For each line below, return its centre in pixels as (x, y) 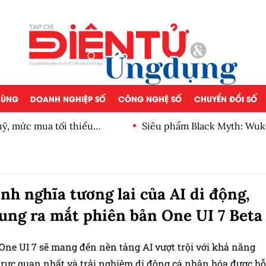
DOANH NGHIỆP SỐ (68, 98)
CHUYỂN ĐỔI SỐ (225, 98)
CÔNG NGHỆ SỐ (150, 98)
